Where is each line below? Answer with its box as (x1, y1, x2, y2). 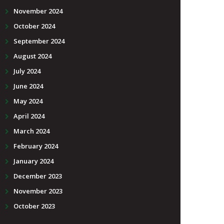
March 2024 (13, 126, 49, 135)
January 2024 (13, 156, 53, 165)
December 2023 (13, 171, 62, 180)
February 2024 (13, 141, 58, 150)
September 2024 (13, 36, 64, 45)
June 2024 (13, 81, 43, 90)
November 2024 (13, 6, 62, 15)
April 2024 (13, 111, 44, 120)
